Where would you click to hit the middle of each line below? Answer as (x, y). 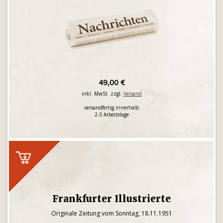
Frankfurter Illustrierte (111, 199)
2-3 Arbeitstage (111, 114)
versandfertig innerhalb (111, 108)
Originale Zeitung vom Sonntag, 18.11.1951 (111, 213)
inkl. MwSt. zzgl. (102, 94)
